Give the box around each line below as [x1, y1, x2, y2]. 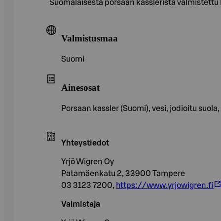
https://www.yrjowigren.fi [116, 181, 214, 189]
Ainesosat [61, 82, 100, 93]
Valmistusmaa [61, 33, 118, 44]
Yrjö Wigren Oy [61, 157, 114, 166]
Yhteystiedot [61, 139, 109, 147]
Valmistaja [61, 200, 100, 208]
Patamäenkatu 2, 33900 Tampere [61, 169, 185, 178]
